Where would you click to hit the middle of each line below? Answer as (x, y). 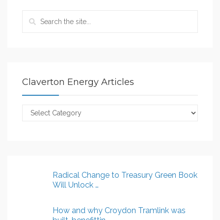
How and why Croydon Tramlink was (119, 210)
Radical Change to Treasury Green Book (125, 175)
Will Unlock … (76, 185)
